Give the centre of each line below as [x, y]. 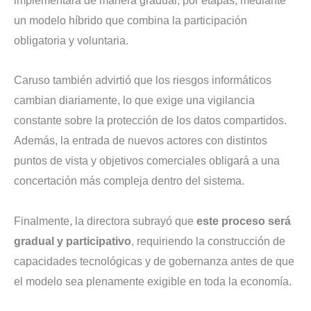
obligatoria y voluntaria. [71, 40]
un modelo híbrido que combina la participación [131, 20]
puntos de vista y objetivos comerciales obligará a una [147, 161]
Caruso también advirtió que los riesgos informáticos [143, 81]
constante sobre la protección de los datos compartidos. [150, 121]
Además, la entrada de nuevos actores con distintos [141, 141]
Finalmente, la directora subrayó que [105, 221]
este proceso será [244, 221]
